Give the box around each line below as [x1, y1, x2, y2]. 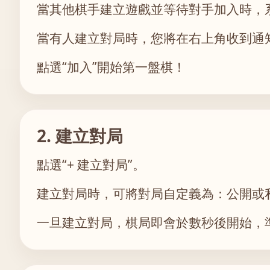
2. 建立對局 [37, 124, 123, 147]
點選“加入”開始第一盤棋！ [37, 58, 186, 75]
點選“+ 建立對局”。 [37, 156, 145, 173]
